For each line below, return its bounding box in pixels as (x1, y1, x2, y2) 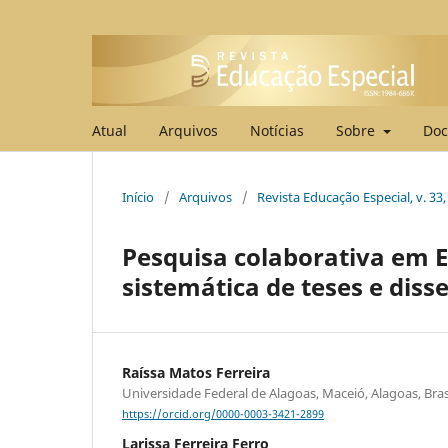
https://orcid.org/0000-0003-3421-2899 (122, 406, 324, 421)
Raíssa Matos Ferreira (122, 362, 270, 382)
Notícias (250, 120, 304, 140)
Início (122, 187, 154, 206)
